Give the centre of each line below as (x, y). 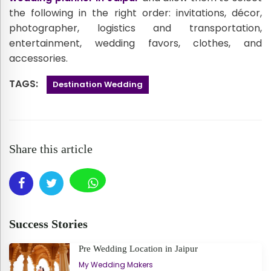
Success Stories (48, 224)
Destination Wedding (98, 84)
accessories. (38, 58)
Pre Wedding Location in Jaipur (138, 248)
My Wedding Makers (116, 264)
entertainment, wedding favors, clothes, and (135, 43)
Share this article (51, 149)
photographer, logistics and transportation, (135, 28)
